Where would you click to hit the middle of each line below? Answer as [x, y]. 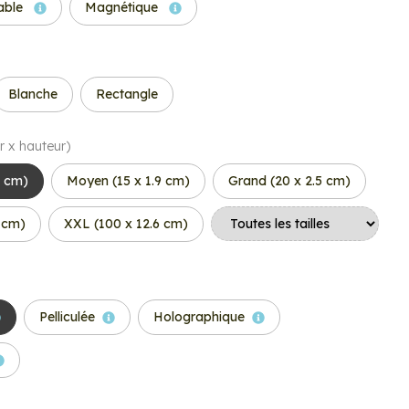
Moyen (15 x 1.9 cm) [128, 181]
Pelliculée [67, 317]
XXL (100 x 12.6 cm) [126, 224]
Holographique [199, 317]
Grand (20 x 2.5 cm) [289, 181]
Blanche [33, 94]
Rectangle [127, 94]
